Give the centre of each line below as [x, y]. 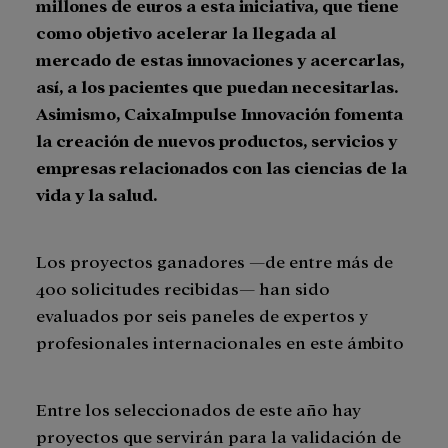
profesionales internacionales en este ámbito [220, 342]
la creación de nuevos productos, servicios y [216, 140]
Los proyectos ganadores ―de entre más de [214, 261]
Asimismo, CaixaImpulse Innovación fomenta [219, 113]
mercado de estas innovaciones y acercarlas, [220, 59]
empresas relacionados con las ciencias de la [221, 167]
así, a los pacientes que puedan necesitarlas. [217, 86]
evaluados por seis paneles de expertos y [202, 315]
